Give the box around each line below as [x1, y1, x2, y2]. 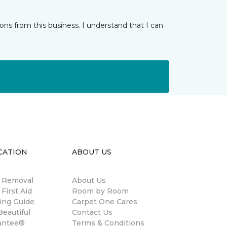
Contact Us [72, 207, 112, 217]
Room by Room [72, 186, 129, 196]
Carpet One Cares [72, 197, 137, 206]
